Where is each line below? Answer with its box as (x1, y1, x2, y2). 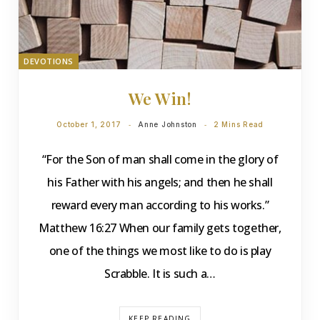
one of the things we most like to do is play (49, 243, 271, 259)
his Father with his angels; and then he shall (47, 174, 273, 190)
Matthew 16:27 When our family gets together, (39, 220, 281, 236)
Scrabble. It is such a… (104, 266, 216, 281)
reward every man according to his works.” (51, 197, 269, 213)
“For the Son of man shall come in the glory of (41, 151, 279, 167)
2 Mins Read (213, 120, 264, 129)
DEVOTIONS (24, 56, 74, 66)
